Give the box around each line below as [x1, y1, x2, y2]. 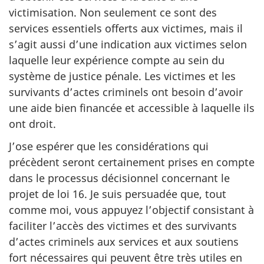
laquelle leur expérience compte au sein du [9, 52, 225, 67]
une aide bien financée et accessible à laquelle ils [9, 100, 255, 115]
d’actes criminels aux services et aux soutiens [9, 235, 239, 249]
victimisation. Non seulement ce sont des [9, 5, 217, 19]
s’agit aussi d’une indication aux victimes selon [9, 37, 247, 51]
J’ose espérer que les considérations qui [9, 139, 209, 153]
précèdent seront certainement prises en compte [9, 155, 255, 169]
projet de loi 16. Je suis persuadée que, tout [9, 187, 226, 201]
